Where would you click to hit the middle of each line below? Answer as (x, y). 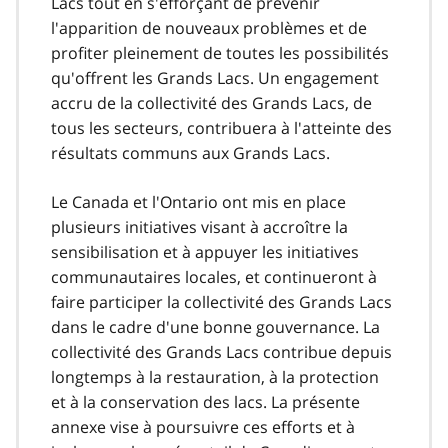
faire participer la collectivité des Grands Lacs (221, 301)
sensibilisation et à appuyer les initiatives (205, 251)
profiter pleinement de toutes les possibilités (220, 52)
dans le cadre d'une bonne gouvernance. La (215, 326)
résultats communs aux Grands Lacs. (190, 152)
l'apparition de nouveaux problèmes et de (209, 27)
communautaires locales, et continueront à (214, 276)
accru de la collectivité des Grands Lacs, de (211, 102)
